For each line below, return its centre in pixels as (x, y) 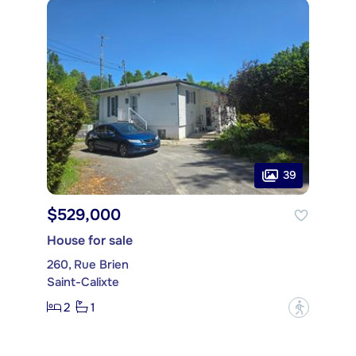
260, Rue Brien (88, 264)
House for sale (90, 240)
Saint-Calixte (83, 282)
